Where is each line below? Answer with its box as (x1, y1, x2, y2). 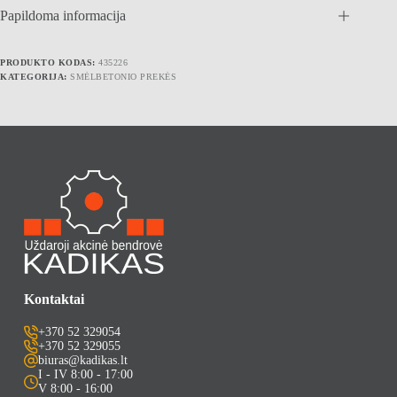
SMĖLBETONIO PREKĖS (70, 71, 176, 82)
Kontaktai (23, 292, 84, 307)
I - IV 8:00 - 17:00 (37, 368, 133, 382)
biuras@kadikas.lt (37, 354, 128, 368)
